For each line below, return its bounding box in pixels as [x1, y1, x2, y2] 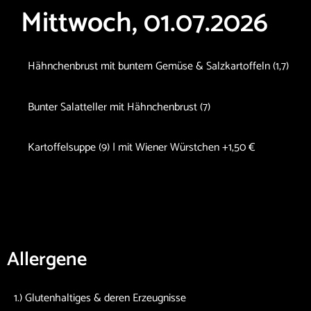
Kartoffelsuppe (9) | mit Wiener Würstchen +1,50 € [28, 138, 255, 158]
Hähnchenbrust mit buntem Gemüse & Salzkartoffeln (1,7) [28, 57, 289, 76]
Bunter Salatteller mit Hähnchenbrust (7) [28, 97, 210, 117]
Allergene [7, 243, 87, 276]
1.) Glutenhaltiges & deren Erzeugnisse [14, 288, 189, 308]
